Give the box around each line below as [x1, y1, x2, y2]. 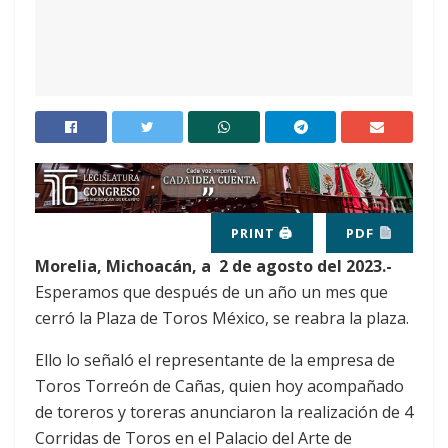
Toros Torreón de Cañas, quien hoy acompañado [35, 374, 404, 397]
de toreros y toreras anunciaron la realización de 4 [35, 400, 413, 423]
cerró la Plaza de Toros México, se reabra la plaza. [35, 306, 409, 329]
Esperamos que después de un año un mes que [35, 280, 388, 303]
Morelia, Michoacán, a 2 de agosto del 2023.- [35, 254, 392, 277]
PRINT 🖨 [231, 223, 294, 242]
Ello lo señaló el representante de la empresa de [35, 348, 395, 371]
